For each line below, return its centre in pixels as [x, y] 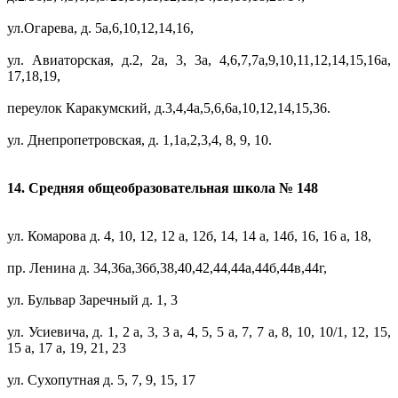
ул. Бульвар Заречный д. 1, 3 [92, 300]
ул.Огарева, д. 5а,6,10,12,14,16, [100, 28]
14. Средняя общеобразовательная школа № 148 [164, 188]
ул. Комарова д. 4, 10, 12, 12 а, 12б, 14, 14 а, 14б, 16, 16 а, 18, [189, 236]
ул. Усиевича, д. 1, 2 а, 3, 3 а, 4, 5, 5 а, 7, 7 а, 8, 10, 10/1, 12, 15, [199, 332]
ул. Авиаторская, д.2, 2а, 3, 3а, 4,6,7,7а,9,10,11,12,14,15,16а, [199, 60]
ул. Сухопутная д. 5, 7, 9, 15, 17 [101, 380]
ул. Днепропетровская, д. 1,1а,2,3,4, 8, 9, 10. [139, 140]
